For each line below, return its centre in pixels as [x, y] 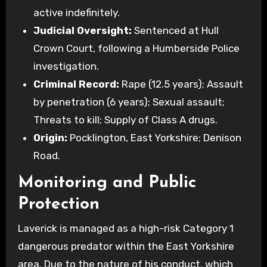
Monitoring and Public [107, 183]
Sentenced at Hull [175, 31]
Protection [58, 205]
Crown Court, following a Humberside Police [136, 49]
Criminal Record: [76, 84]
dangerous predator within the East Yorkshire [126, 246]
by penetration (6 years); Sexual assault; [129, 102]
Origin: [50, 138]
